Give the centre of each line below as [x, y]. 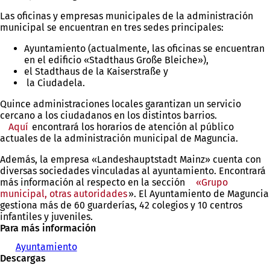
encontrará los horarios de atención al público [131, 127]
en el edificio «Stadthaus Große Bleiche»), [116, 60]
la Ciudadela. [55, 83]
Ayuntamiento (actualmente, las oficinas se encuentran [144, 49]
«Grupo [212, 182]
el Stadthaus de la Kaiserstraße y [96, 71]
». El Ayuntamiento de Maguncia [198, 194]
